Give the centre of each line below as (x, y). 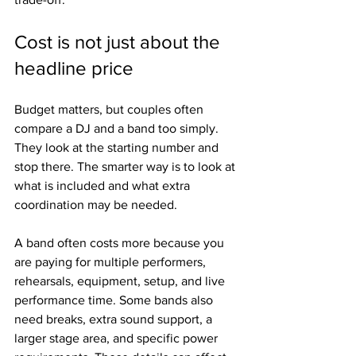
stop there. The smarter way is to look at (126, 166)
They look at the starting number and (118, 147)
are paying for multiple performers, (112, 262)
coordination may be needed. (96, 205)
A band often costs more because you (121, 243)
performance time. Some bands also (115, 300)
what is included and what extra (104, 186)
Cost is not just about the (120, 42)
